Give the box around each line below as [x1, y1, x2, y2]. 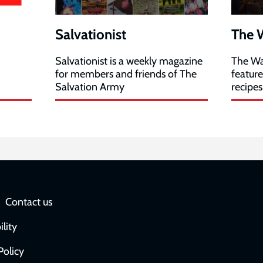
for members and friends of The [55, 68, 197, 81]
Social [131, 194, 180, 217]
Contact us [5, 195, 52, 208]
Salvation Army [55, 80, 124, 94]
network [131, 216, 196, 240]
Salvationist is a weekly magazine [55, 55, 203, 68]
